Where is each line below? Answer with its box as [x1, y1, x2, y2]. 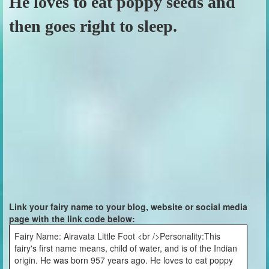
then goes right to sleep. [9, 17, 177, 35]
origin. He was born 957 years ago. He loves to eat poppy [14, 254, 233, 266]
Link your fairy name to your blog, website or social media [9, 201, 247, 213]
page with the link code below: [9, 213, 135, 225]
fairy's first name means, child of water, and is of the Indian [14, 242, 237, 254]
